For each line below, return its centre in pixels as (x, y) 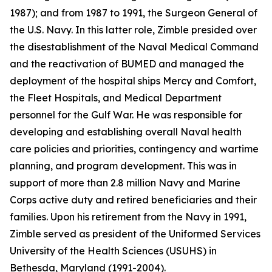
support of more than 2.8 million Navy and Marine (125, 183)
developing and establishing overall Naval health (126, 132)
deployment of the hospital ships (86, 81)
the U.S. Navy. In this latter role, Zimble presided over (133, 30)
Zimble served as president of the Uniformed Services (135, 234)
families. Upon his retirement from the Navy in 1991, (128, 217)
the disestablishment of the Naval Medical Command (134, 47)
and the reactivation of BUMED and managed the (127, 64)
